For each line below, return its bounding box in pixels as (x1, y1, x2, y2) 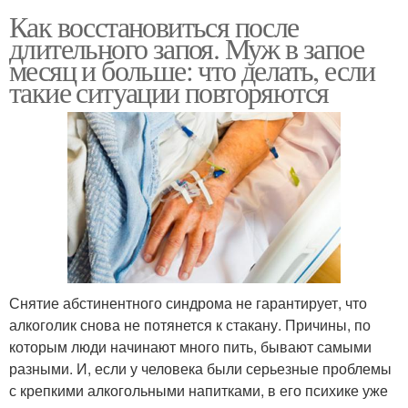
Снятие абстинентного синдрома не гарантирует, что (9, 291, 367, 313)
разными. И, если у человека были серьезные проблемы (9, 357, 392, 379)
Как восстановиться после (9, 5, 299, 46)
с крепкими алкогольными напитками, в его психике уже (9, 379, 388, 401)
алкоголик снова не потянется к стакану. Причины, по (9, 313, 371, 335)
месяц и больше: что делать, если (9, 49, 375, 89)
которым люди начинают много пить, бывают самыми (9, 335, 372, 357)
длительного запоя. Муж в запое (9, 27, 363, 67)
